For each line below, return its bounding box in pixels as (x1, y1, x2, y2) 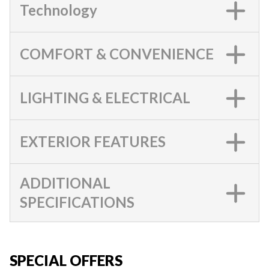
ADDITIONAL (20, 174, 110, 192)
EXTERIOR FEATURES (20, 133, 166, 150)
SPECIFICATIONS (20, 193, 134, 211)
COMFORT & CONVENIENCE (20, 45, 214, 62)
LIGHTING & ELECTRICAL (20, 89, 190, 106)
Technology (20, 1, 97, 19)
